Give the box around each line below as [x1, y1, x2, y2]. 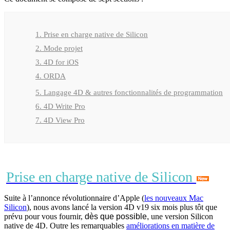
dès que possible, [85, 212, 151, 221]
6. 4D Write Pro [35, 102, 85, 110]
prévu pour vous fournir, [4, 212, 85, 221]
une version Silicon [151, 212, 213, 221]
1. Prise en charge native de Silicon [35, 30, 148, 39]
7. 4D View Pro [35, 116, 85, 124]
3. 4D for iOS [35, 57, 79, 66]
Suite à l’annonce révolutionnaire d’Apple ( [4, 193, 144, 202]
